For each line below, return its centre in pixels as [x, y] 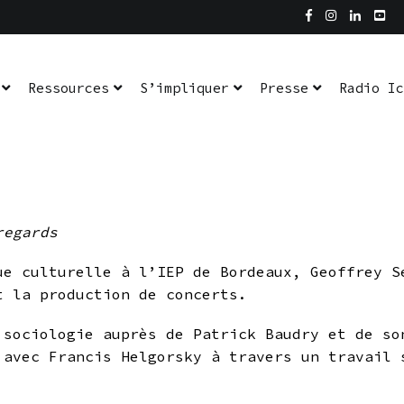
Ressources [69, 88]
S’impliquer [184, 88]
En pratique [141, 20]
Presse [284, 88]
